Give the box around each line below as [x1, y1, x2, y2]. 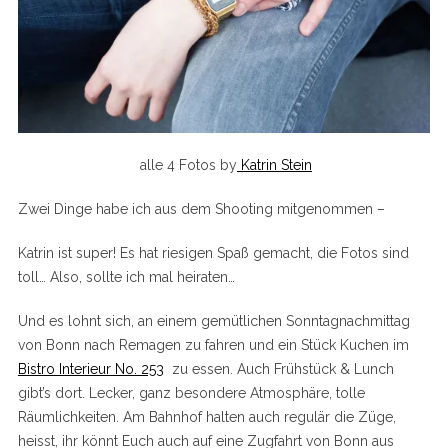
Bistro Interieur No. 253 [17, 360, 164, 377]
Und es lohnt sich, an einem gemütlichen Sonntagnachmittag [17, 312, 410, 329]
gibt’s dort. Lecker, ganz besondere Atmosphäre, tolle [17, 384, 365, 401]
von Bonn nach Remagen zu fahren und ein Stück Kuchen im [17, 336, 409, 353]
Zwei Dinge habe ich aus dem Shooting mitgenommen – [17, 200, 385, 217]
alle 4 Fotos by [136, 156, 237, 173]
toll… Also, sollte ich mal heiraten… [17, 268, 235, 285]
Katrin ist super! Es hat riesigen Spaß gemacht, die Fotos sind [17, 244, 409, 261]
